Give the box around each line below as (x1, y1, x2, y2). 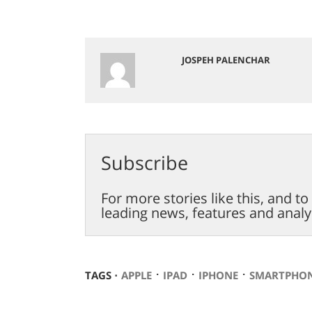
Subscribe (100, 149, 188, 175)
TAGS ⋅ (84, 267, 118, 282)
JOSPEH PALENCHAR (181, 53, 270, 66)
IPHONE (198, 267, 238, 282)
